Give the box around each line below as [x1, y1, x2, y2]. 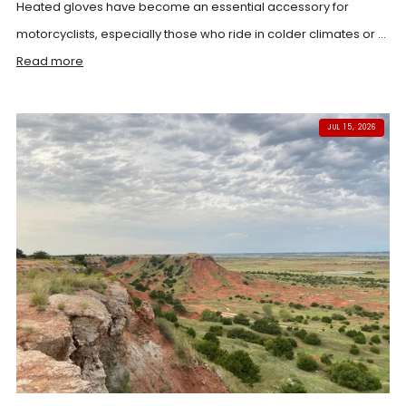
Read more [16, 53, 83, 70]
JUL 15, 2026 [327, 122, 376, 132]
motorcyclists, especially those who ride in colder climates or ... [16, 25, 386, 43]
